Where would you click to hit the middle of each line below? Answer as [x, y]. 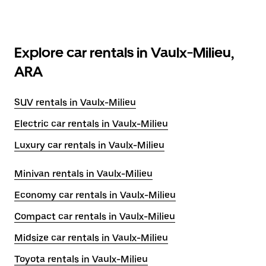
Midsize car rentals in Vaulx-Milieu [91, 238]
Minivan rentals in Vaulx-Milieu [83, 174]
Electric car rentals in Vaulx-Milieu [91, 124]
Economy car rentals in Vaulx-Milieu [95, 195]
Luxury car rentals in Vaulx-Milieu [89, 145]
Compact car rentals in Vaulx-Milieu [95, 216]
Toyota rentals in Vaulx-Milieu [81, 259]
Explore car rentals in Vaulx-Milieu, [124, 53]
